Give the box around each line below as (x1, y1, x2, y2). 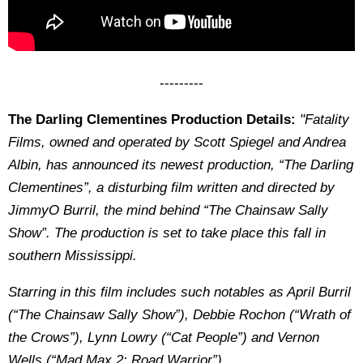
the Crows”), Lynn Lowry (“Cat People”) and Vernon (8, 330, 319, 345)
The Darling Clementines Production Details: (8, 112, 296, 127)
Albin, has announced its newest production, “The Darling (8, 157, 353, 173)
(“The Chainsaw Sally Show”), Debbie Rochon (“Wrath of (8, 307, 351, 322)
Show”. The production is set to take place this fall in (8, 225, 326, 241)
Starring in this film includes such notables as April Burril (8, 284, 351, 300)
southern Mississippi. (8, 248, 137, 263)
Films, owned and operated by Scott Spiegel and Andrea (8, 135, 346, 150)
